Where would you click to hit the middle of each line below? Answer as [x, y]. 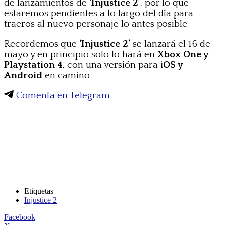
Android [23, 75]
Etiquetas [39, 191]
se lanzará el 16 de [170, 44]
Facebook [20, 217]
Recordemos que [42, 44]
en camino [66, 75]
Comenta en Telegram [62, 95]
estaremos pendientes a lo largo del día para [99, 13]
